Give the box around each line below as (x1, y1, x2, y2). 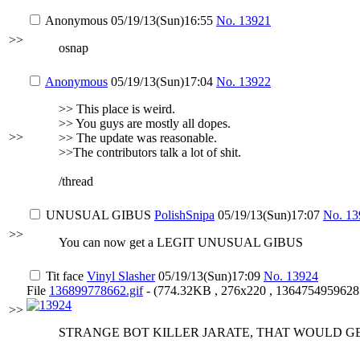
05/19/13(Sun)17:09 (155, 269, 264, 283)
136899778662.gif (49, 284, 143, 297)
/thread (59, 174, 93, 188)
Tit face (46, 269, 87, 283)
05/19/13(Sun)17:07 (215, 208, 323, 222)
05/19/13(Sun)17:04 (108, 75, 216, 88)
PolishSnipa (154, 208, 215, 222)
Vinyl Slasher (87, 269, 155, 283)
